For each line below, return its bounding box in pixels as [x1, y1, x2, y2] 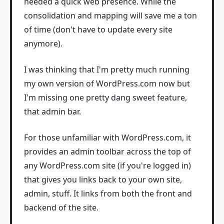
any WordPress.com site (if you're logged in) [24, 160, 191, 171]
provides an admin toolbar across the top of [24, 146, 191, 157]
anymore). [24, 38, 62, 49]
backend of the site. [24, 202, 98, 213]
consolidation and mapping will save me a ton [24, 10, 197, 21]
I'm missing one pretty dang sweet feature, [24, 92, 187, 103]
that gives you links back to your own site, [24, 174, 182, 185]
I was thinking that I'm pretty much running [24, 64, 189, 75]
